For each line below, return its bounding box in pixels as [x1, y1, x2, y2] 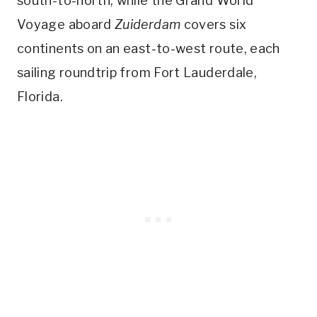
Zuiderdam [115, 17, 181, 33]
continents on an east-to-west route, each [17, 41, 280, 57]
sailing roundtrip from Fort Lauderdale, [17, 65, 258, 81]
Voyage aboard [17, 17, 115, 33]
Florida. [17, 89, 63, 105]
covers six [180, 17, 247, 33]
